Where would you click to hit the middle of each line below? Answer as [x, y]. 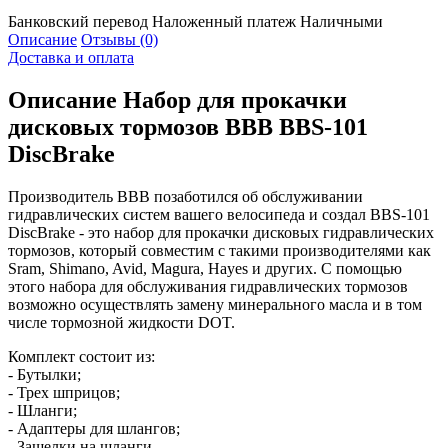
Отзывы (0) [119, 40]
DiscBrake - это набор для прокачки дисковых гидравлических [221, 232]
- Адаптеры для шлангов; [94, 428]
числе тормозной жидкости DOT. [121, 322]
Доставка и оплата [71, 58]
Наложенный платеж [224, 22]
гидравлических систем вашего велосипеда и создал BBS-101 [219, 214]
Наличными [341, 22]
